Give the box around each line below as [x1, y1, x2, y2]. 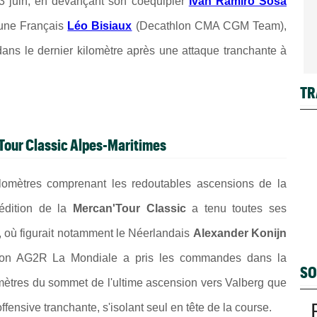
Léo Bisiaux [67, 19, 132, 32]
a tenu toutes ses [185, 202, 287, 215]
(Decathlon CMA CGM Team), [132, 19, 287, 32]
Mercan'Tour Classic [73, 202, 186, 215]
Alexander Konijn [192, 227, 287, 240]
